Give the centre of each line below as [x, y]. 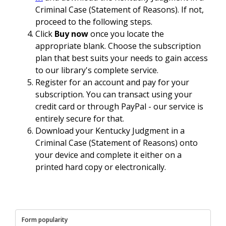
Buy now [71, 34]
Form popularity [45, 220]
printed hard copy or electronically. [101, 167]
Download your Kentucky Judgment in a [110, 131]
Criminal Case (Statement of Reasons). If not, [120, 10]
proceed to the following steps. [94, 22]
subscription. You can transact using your [114, 95]
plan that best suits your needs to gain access [122, 58]
